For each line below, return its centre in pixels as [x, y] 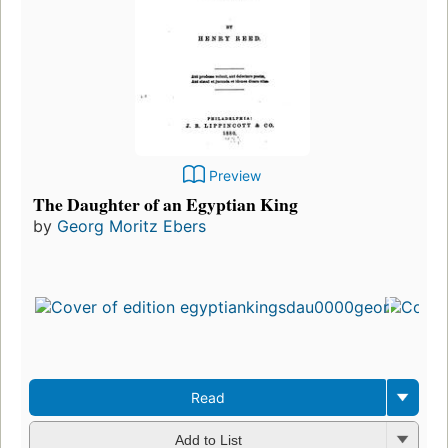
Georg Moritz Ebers [131, 225]
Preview [235, 175]
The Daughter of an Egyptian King [165, 203]
